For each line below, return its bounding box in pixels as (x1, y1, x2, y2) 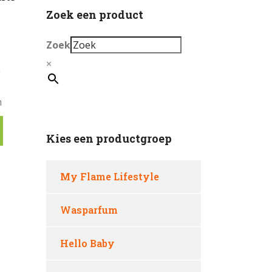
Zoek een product (46, 7, 143, 22)
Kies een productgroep (46, 131, 172, 146)
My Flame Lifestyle (60, 170, 159, 183)
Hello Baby (60, 237, 115, 250)
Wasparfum (60, 203, 118, 216)
